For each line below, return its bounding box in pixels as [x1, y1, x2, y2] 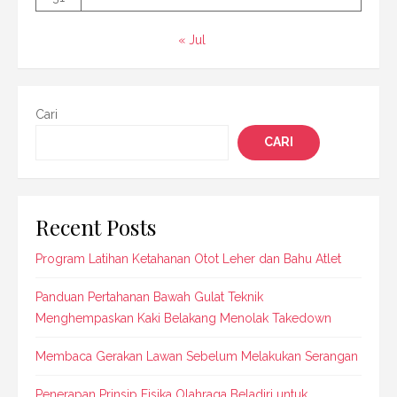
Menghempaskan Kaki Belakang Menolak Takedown [35, 310, 331, 325]
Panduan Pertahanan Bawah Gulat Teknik [35, 289, 263, 304]
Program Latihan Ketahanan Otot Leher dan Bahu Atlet [35, 251, 341, 266]
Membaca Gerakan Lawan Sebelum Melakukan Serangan [35, 348, 358, 363]
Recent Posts [35, 211, 157, 241]
